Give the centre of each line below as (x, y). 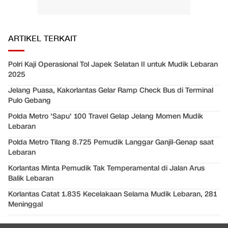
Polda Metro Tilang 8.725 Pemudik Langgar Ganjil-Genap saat (111, 142)
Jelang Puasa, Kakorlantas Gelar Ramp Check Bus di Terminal (111, 91)
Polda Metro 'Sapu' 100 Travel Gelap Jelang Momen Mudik (106, 117)
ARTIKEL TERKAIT (42, 39)
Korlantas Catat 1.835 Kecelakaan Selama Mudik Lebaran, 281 (112, 194)
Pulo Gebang (30, 101)
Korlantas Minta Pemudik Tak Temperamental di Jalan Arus (106, 168)
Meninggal (25, 205)
